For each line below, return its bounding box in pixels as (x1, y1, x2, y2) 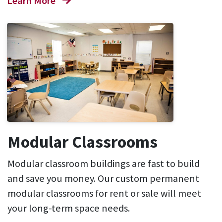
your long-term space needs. (7, 202, 130, 215)
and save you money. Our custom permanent (7, 172, 199, 185)
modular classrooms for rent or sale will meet (7, 187, 201, 200)
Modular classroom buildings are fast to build (7, 157, 200, 170)
